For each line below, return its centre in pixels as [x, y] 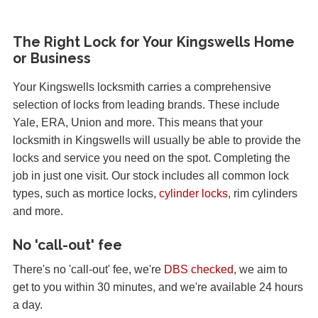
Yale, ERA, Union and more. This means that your [138, 122]
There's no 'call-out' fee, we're [88, 270]
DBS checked [199, 270]
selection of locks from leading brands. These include [146, 104]
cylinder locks [193, 193]
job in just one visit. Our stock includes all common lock [151, 175]
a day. [28, 305]
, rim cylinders [263, 193]
